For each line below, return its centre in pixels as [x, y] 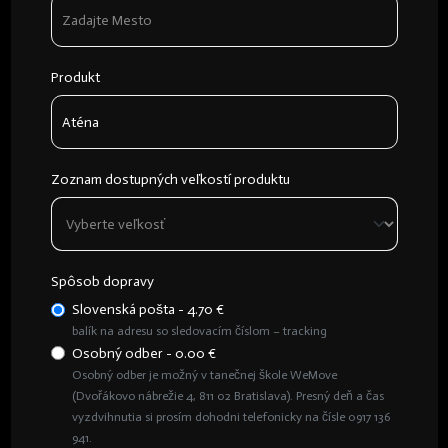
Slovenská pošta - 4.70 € [147, 309]
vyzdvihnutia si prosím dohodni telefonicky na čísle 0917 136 [230, 416]
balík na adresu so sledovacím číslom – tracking [199, 330]
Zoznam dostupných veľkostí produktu [170, 179]
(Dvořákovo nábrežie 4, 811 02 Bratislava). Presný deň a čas [227, 395]
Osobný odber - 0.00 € [143, 353]
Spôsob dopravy [102, 281]
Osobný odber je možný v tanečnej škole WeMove [204, 374]
